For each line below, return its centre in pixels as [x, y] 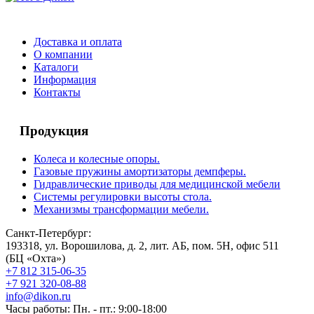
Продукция [54, 131]
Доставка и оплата [78, 41]
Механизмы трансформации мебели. [121, 210]
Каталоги [56, 67]
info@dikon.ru [38, 296]
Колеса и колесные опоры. [97, 159]
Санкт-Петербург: [48, 233]
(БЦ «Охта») [35, 259]
